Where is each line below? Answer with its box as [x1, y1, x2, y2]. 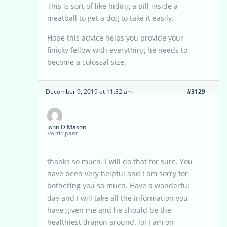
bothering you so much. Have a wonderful [47, 181, 190, 191]
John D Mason [47, 123, 86, 132]
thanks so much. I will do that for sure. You [47, 157, 193, 167]
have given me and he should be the [47, 205, 171, 215]
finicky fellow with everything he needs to [47, 45, 187, 55]
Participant [47, 129, 78, 138]
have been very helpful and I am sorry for [47, 169, 188, 179]
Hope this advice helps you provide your [47, 33, 183, 43]
